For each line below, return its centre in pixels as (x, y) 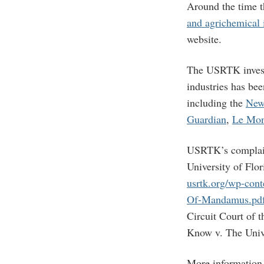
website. (204, 39)
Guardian (207, 119)
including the (216, 102)
